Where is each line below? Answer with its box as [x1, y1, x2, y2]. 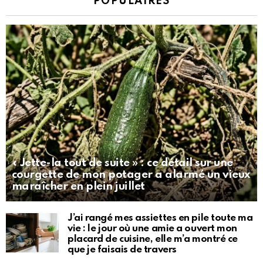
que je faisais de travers [68, 245, 177, 255]
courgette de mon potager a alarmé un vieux [12, 169, 250, 181]
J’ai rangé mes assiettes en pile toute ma [68, 213, 253, 224]
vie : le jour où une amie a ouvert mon [68, 224, 237, 234]
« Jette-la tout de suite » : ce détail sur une [12, 157, 233, 169]
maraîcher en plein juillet [12, 181, 145, 193]
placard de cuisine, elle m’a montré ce [68, 234, 238, 245]
